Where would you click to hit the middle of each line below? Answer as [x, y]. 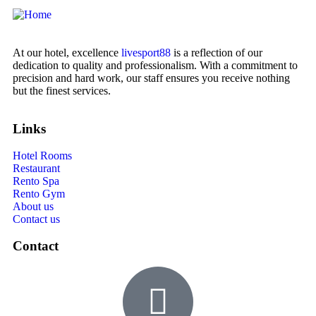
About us [33, 207]
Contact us [36, 219]
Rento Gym [39, 194]
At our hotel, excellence [67, 53]
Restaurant [36, 169]
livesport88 [146, 53]
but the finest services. [62, 91]
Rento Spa [36, 181]
